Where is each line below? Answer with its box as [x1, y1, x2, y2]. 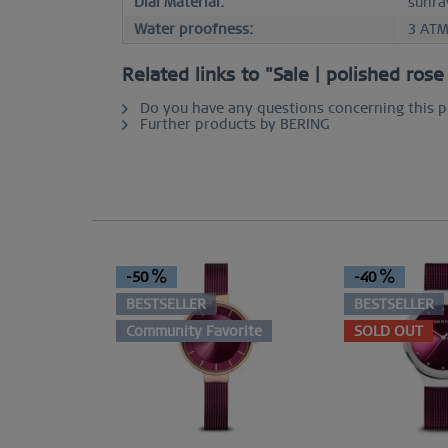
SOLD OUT [354, 323, 423, 340]
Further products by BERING [136, 116, 330, 133]
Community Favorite [126, 323, 262, 340]
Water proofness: [134, 21, 253, 38]
